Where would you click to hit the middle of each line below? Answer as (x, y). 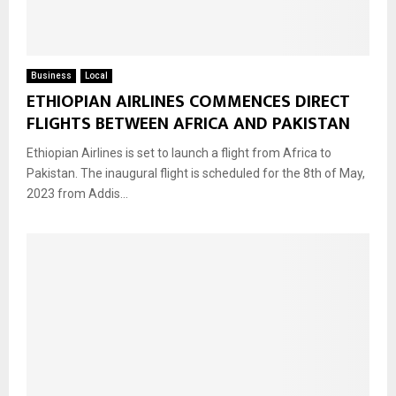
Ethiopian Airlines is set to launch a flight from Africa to (179, 152)
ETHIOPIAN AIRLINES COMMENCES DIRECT (188, 101)
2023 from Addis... (77, 193)
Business (51, 75)
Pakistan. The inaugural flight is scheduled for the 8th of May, (196, 173)
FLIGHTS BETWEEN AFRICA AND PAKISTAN (188, 123)
